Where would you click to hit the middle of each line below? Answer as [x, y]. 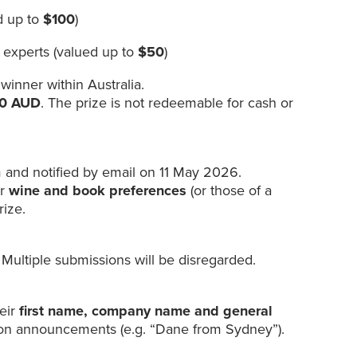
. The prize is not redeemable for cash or [167, 103]
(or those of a [229, 191]
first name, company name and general [146, 311]
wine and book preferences [98, 191]
